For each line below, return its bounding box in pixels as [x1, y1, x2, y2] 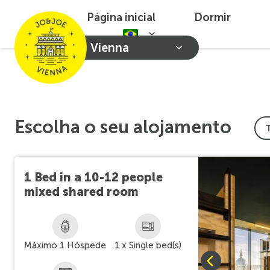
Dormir [194, 10, 231, 24]
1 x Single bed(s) [114, 240, 181, 251]
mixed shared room [24, 184, 139, 199]
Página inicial [87, 10, 155, 24]
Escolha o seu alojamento [14, 116, 231, 138]
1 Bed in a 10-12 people [24, 170, 163, 184]
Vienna [90, 40, 129, 55]
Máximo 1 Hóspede [24, 240, 107, 251]
